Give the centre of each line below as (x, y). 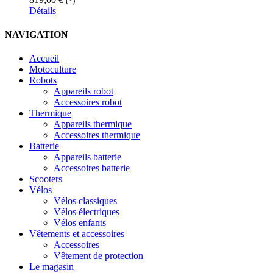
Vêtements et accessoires (77, 234)
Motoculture (53, 69)
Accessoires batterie (92, 168)
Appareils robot (83, 91)
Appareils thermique (93, 124)
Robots (43, 80)
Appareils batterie (87, 157)
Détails (43, 10)
